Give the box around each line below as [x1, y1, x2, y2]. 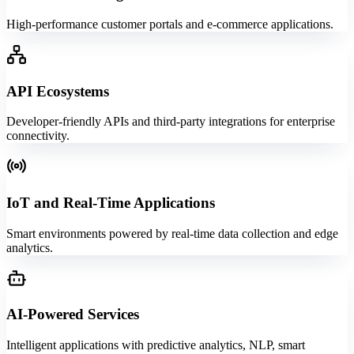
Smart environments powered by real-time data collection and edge [6, 226, 338, 240]
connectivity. [6, 129, 70, 143]
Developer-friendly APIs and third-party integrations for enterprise [6, 115, 335, 129]
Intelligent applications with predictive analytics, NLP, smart [6, 338, 305, 352]
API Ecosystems [6, 82, 109, 100]
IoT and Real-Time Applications [6, 194, 215, 212]
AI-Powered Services [6, 306, 139, 323]
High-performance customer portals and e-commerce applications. [6, 17, 333, 31]
